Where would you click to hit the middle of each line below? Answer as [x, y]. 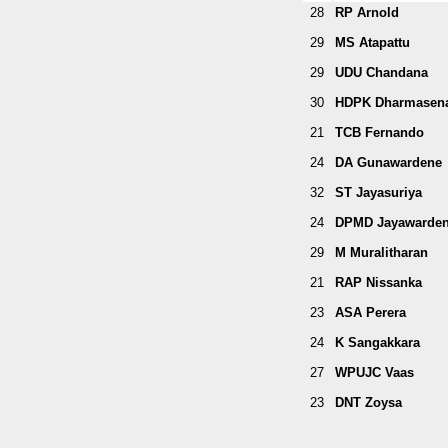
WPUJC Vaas [374, 372]
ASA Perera [370, 312]
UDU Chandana [381, 72]
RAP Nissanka [378, 282]
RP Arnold [366, 12]
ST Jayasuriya [378, 192]
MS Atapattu [372, 42]
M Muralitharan [381, 252]
